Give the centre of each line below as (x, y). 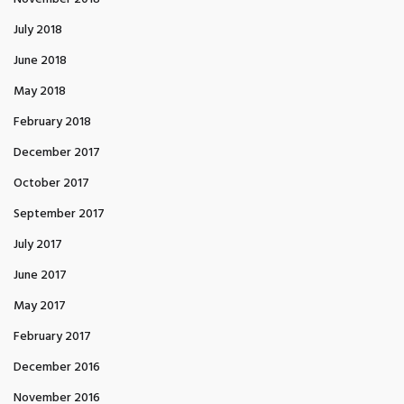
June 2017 (40, 275)
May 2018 (40, 92)
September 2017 (59, 214)
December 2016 (57, 367)
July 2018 (38, 30)
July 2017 (38, 245)
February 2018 (52, 122)
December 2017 (57, 153)
